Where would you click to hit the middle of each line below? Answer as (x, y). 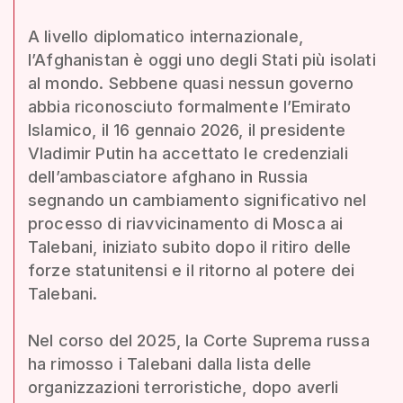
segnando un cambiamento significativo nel (197, 200)
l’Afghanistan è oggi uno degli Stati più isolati (202, 59)
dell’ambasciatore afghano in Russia (168, 176)
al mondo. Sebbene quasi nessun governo (191, 83)
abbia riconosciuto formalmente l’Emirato (190, 106)
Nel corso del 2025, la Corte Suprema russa (199, 340)
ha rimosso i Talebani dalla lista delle (170, 363)
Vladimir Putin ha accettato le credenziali (188, 153)
